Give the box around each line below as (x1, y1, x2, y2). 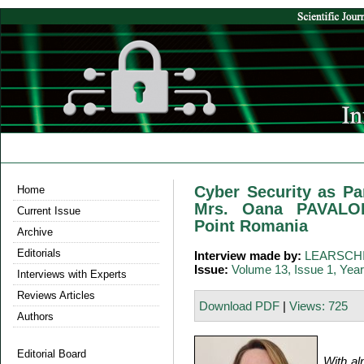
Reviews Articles (17, 289, 95, 301)
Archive (17, 226, 53, 238)
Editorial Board (17, 348, 86, 360)
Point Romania (194, 217, 308, 235)
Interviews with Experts (17, 268, 127, 280)
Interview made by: (194, 249, 301, 262)
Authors (17, 310, 54, 323)
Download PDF (199, 299, 279, 313)
